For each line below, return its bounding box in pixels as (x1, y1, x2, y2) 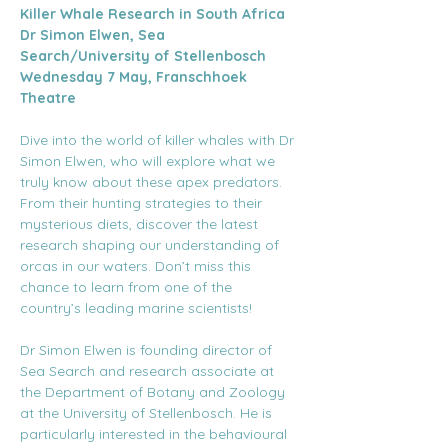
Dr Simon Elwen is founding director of (20, 341, 276, 359)
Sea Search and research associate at (20, 362, 278, 380)
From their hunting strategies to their (20, 194, 266, 212)
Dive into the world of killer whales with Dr (20, 131, 298, 149)
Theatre (20, 89, 76, 107)
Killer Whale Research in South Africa (20, 5, 285, 23)
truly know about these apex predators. (20, 173, 286, 191)
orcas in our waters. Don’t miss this (20, 257, 255, 275)
